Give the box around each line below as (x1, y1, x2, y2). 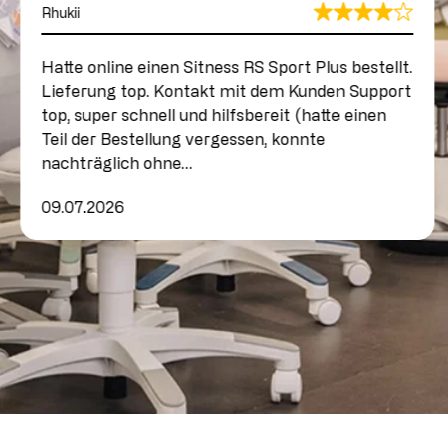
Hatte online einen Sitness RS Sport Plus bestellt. (40, 57, 412, 76)
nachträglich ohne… (40, 153, 192, 172)
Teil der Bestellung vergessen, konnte (40, 129, 325, 148)
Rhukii (40, 4, 80, 20)
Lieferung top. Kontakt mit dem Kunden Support (40, 81, 411, 100)
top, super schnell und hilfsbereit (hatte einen (40, 105, 386, 124)
